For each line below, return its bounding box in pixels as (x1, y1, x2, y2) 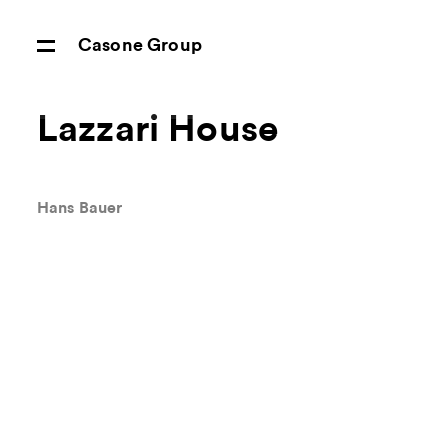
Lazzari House (36, 111, 279, 149)
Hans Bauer (36, 200, 123, 217)
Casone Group (77, 35, 202, 55)
